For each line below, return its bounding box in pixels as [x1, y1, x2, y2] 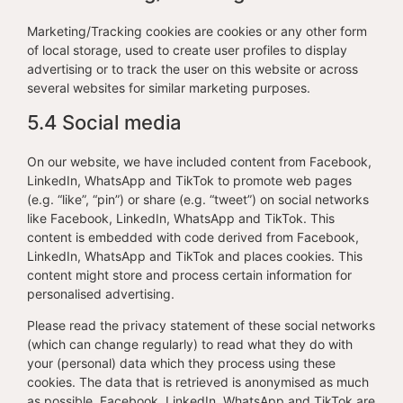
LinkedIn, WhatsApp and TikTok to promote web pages [27, 173, 352, 188]
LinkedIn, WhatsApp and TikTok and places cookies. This [27, 248, 363, 264]
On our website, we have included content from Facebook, [27, 154, 372, 169]
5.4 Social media [27, 111, 182, 134]
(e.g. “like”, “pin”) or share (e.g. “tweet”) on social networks [27, 192, 369, 207]
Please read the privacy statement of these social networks [27, 318, 375, 334]
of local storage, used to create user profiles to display [27, 42, 347, 58]
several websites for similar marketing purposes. [27, 80, 310, 95]
